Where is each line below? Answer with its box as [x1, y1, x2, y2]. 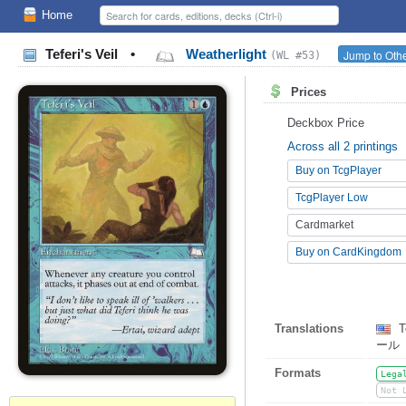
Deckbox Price [287, 116, 364, 130]
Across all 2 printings [287, 140, 398, 153]
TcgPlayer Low [295, 191, 368, 204]
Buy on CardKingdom [295, 246, 401, 258]
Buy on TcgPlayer [295, 164, 382, 177]
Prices [287, 85, 326, 100]
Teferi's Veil [42, 46, 121, 63]
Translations [275, 322, 343, 335]
